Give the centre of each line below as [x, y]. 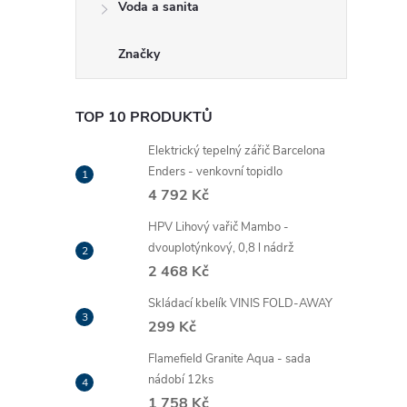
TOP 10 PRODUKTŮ [144, 117]
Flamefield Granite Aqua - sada [229, 359]
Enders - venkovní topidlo [215, 172]
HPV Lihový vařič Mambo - [218, 227]
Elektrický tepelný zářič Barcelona [237, 151]
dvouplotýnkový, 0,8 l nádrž [221, 248]
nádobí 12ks [181, 380]
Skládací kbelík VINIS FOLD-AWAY [240, 303]
